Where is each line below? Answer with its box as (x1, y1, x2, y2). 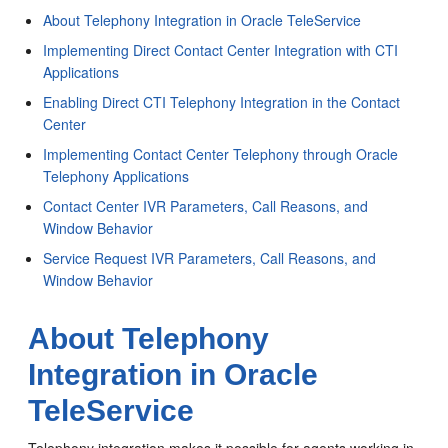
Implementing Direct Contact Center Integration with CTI (43, 40, 399, 60)
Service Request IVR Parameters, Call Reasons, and (43, 248, 377, 268)
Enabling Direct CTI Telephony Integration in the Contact (43, 92, 401, 112)
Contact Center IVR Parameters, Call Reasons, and (43, 196, 369, 216)
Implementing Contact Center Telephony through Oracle (43, 144, 399, 164)
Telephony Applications (43, 166, 190, 186)
